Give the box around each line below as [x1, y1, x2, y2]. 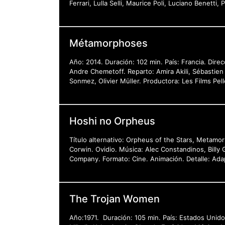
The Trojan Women [69, 192, 160, 205]
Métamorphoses [69, 37, 148, 49]
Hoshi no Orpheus [69, 115, 155, 127]
